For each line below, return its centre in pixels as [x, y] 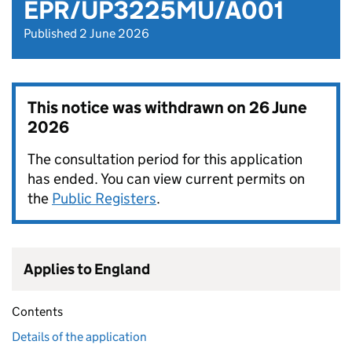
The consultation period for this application [165, 159]
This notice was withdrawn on [138, 108]
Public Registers [104, 199]
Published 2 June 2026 [86, 34]
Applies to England [87, 269]
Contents [37, 312]
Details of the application [79, 337]
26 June [278, 108]
